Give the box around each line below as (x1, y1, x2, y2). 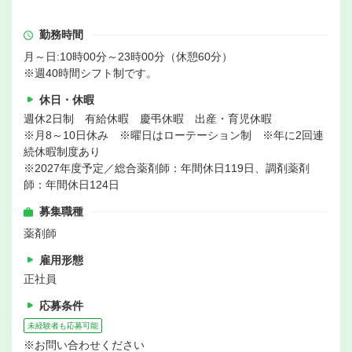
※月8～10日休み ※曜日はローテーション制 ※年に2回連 (24, 129, 324, 142)
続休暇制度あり (24, 145, 101, 159)
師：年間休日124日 (24, 178, 119, 192)
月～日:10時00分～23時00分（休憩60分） (24, 50, 233, 64)
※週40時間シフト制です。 (24, 67, 157, 80)
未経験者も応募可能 (27, 321, 98, 331)
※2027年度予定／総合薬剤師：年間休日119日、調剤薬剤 (24, 162, 310, 175)
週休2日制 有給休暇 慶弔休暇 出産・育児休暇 (24, 112, 272, 126)
